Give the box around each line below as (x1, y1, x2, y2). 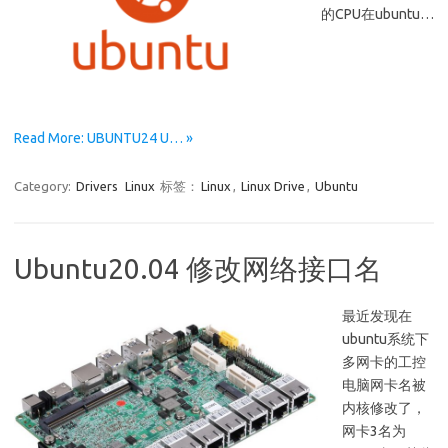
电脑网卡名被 (342, 376, 426, 393)
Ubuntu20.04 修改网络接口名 (14, 252, 382, 284)
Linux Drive (241, 178, 305, 193)
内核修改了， (342, 399, 426, 416)
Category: (14, 178, 74, 193)
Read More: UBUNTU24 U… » (14, 129, 193, 146)
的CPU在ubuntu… (321, 6, 434, 22)
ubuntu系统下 (342, 330, 429, 347)
